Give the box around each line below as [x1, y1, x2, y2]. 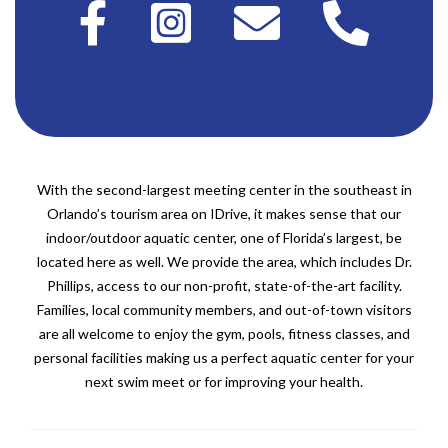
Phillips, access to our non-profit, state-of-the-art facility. [46, 277, 402, 294]
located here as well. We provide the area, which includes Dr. [36, 253, 412, 270]
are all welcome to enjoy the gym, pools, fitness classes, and [38, 325, 410, 342]
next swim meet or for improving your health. [85, 373, 363, 390]
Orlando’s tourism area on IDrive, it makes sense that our [47, 205, 401, 222]
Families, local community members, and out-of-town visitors [36, 301, 412, 318]
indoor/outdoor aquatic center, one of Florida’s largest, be [46, 229, 402, 246]
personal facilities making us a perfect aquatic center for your [34, 349, 414, 366]
